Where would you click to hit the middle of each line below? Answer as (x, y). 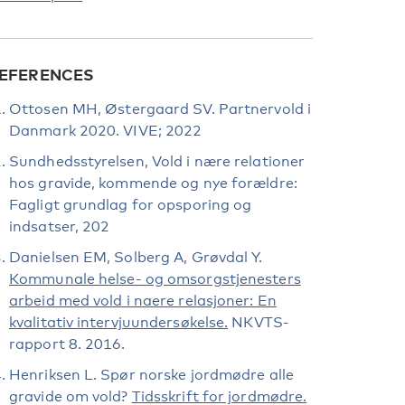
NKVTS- (259, 322)
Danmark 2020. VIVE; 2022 (106, 131)
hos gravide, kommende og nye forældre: (153, 183)
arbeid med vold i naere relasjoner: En (143, 301)
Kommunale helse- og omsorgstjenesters (155, 279)
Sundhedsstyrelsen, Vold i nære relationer (157, 161)
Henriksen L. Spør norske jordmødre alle (151, 375)
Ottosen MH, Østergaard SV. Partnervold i (160, 109)
